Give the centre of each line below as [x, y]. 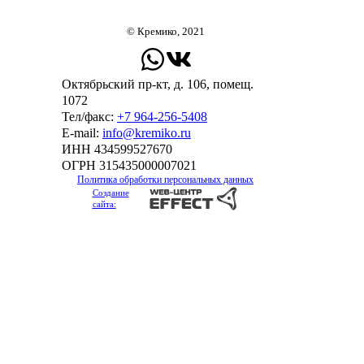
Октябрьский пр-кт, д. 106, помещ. [158, 84]
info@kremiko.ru [147, 133]
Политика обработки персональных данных [165, 180]
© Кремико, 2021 [165, 32]
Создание [110, 193]
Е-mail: [82, 133]
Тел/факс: [89, 117]
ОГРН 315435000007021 [129, 166]
